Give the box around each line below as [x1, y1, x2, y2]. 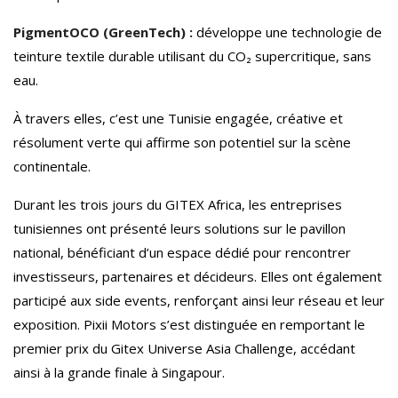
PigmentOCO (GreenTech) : [13, 23, 193, 42]
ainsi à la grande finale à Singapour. [13, 363, 225, 382]
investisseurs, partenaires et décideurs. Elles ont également [13, 267, 382, 286]
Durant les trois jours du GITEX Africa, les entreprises [13, 195, 342, 214]
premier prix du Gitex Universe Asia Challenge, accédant [13, 339, 355, 358]
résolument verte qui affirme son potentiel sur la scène [13, 133, 351, 152]
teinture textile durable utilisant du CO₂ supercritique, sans [13, 47, 371, 66]
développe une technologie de [193, 23, 382, 42]
